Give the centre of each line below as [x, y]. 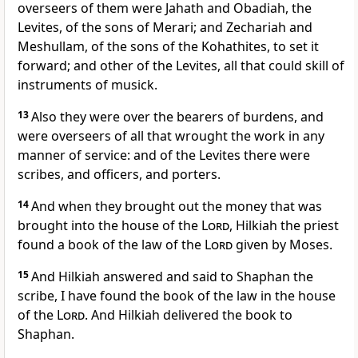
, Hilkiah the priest [284, 226]
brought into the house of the [109, 226]
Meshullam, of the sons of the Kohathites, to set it [168, 47]
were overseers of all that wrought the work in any [171, 136]
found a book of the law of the [111, 245]
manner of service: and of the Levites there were [164, 155]
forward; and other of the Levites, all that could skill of [181, 66]
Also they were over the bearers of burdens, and [177, 117]
